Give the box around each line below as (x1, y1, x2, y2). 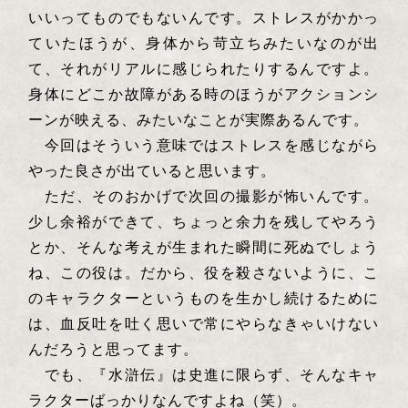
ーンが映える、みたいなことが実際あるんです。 (28, 108, 374, 130)
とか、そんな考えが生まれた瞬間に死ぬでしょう (28, 236, 380, 258)
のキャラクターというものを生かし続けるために (28, 287, 380, 309)
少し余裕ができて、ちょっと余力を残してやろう (28, 210, 380, 232)
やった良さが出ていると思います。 (28, 159, 281, 181)
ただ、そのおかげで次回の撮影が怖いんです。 (28, 185, 380, 207)
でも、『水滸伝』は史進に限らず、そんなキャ (28, 363, 380, 385)
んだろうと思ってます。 (28, 338, 204, 360)
